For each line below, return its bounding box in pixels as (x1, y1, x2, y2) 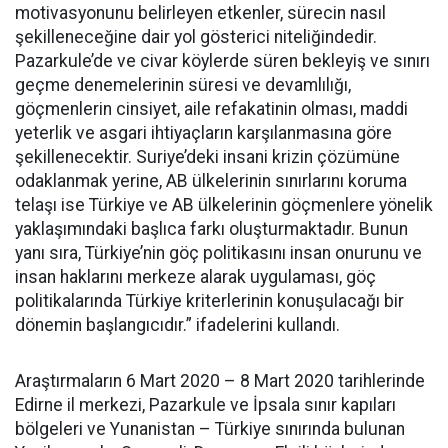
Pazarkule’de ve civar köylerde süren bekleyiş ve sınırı (15, 51, 430, 71)
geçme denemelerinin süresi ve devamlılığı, (15, 75, 351, 95)
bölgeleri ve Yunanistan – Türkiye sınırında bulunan (15, 419, 405, 439)
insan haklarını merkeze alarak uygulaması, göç (15, 267, 376, 287)
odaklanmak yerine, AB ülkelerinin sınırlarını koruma (15, 171, 407, 191)
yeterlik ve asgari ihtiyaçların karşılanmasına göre (15, 123, 392, 143)
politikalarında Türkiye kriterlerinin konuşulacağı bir (15, 291, 404, 311)
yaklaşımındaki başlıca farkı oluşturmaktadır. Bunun (15, 219, 408, 239)
